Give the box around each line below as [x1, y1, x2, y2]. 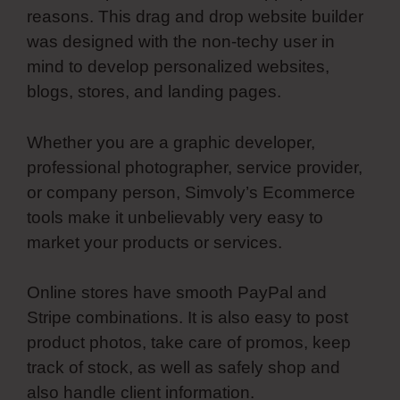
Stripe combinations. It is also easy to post [27, 308, 348, 328]
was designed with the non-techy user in [27, 32, 335, 52]
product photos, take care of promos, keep [27, 333, 351, 353]
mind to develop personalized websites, [27, 57, 329, 77]
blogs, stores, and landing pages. [27, 82, 281, 102]
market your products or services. [27, 232, 282, 252]
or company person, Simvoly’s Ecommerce [27, 182, 355, 202]
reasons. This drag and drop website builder [27, 7, 363, 27]
